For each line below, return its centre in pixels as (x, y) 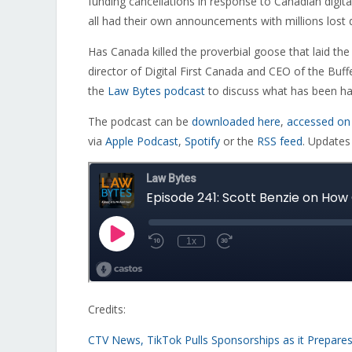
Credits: (107, 309)
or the (238, 141)
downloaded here (236, 121)
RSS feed (280, 141)
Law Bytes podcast (156, 91)
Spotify (202, 141)
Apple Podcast (142, 141)
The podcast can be (140, 121)
